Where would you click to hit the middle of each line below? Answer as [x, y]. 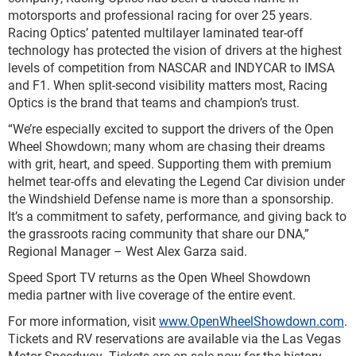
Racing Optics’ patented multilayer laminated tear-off [156, 32]
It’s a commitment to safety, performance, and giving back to [177, 216]
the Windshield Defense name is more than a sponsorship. [171, 198]
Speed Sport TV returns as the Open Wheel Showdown [159, 277]
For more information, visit [83, 321]
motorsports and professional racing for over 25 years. [160, 15]
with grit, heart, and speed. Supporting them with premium [170, 163]
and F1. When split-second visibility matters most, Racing [168, 85]
